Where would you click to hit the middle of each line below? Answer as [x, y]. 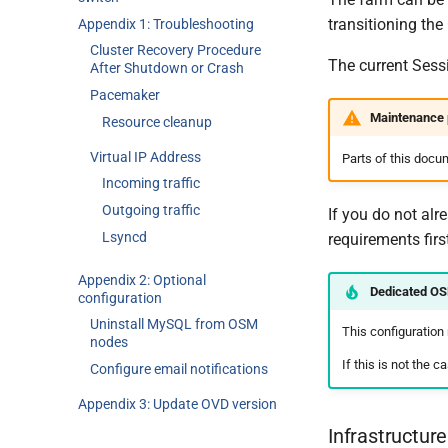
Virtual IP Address [145, 156]
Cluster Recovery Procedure [175, 50]
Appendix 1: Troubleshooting [166, 23]
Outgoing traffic [151, 210]
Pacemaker [125, 95]
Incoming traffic [151, 183]
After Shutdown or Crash [167, 68]
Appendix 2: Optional [142, 279]
